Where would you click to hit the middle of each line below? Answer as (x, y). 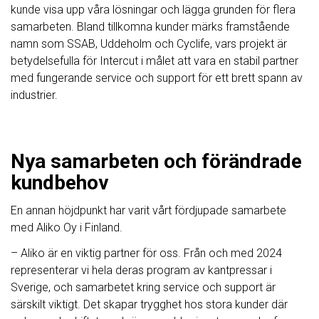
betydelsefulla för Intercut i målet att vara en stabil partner (155, 61)
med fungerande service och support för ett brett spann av (157, 78)
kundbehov (60, 183)
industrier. (34, 95)
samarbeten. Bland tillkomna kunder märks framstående (150, 27)
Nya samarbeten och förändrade (156, 162)
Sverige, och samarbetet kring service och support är (143, 288)
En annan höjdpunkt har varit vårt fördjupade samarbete (148, 211)
